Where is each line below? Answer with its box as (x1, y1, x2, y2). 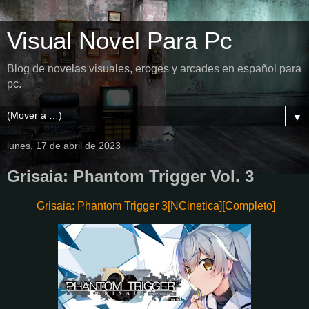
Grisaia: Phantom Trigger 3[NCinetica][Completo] (37, 199, 275, 212)
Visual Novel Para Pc (7, 28, 232, 54)
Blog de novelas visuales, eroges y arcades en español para (7, 63, 301, 74)
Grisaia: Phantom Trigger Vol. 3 (7, 167, 254, 186)
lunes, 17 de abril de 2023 (7, 140, 121, 151)
